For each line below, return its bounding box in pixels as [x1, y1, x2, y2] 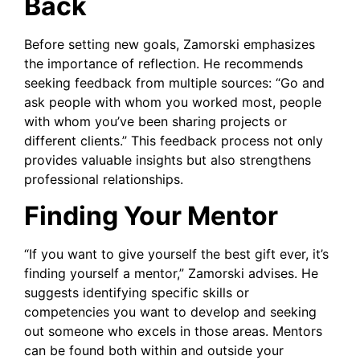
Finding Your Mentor [24, 199, 278, 231]
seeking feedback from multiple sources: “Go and [24, 75, 325, 92]
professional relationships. [24, 171, 183, 188]
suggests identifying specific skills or [24, 284, 249, 301]
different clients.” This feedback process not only [24, 133, 323, 149]
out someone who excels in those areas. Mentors [24, 322, 322, 339]
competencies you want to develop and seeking [24, 303, 317, 320]
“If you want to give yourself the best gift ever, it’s [24, 245, 329, 262]
